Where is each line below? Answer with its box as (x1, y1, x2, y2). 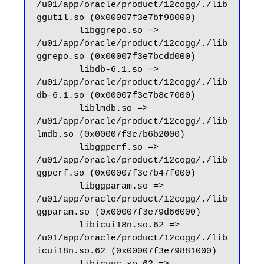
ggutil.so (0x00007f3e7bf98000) (37, 13, 196, 24)
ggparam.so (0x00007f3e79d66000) (37, 207, 201, 218)
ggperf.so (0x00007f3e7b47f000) (37, 169, 196, 179)
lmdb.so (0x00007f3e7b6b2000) (37, 130, 185, 140)
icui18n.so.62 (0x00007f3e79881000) (37, 246, 217, 257)
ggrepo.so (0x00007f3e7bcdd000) (37, 52, 196, 62)
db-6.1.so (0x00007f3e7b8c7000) (37, 91, 196, 101)
